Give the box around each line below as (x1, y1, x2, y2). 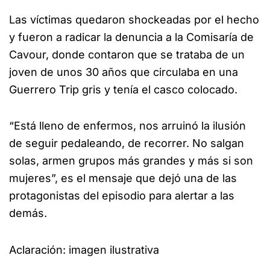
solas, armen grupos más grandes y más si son (9, 154, 253, 168)
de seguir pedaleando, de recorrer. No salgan (9, 137, 244, 150)
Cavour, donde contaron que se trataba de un (9, 48, 245, 61)
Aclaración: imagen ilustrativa (9, 243, 159, 256)
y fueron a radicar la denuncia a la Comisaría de (9, 30, 254, 43)
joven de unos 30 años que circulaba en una (9, 65, 238, 78)
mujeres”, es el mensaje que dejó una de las (9, 172, 237, 185)
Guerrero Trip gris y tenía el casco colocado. (9, 83, 237, 96)
